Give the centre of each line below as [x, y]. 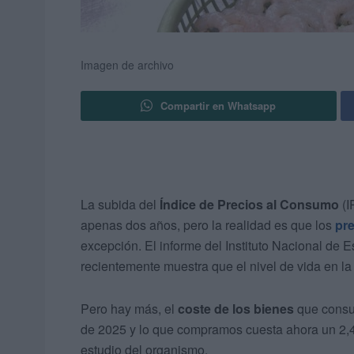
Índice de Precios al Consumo [249, 205]
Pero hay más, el [129, 309]
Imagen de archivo [127, 65]
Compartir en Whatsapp [218, 106]
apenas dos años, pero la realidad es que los [208, 225]
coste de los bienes [236, 309]
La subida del [120, 205]
